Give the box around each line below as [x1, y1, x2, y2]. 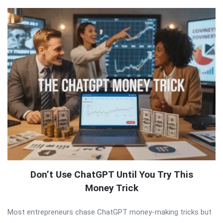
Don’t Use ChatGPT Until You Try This [30, 168, 193, 180]
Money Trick [85, 182, 138, 194]
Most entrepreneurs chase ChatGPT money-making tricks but [7, 207, 212, 217]
